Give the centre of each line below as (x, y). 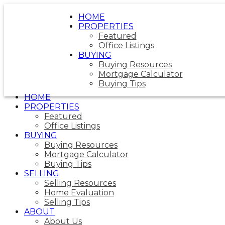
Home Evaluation (79, 193)
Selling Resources (80, 183)
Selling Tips (67, 202)
